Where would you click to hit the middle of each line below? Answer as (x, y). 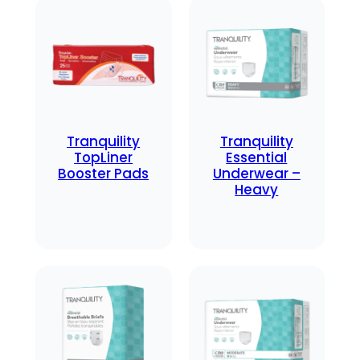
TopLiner (104, 157)
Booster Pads (104, 173)
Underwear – (256, 173)
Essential (257, 157)
